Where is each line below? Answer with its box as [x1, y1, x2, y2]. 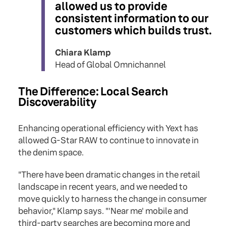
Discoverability [18, 95, 96, 109]
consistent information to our [55, 12, 208, 26]
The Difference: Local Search [18, 85, 168, 99]
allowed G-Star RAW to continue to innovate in [18, 135, 199, 146]
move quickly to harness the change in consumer [18, 194, 207, 205]
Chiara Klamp [55, 47, 111, 59]
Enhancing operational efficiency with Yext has [18, 123, 198, 134]
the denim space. [18, 147, 84, 158]
